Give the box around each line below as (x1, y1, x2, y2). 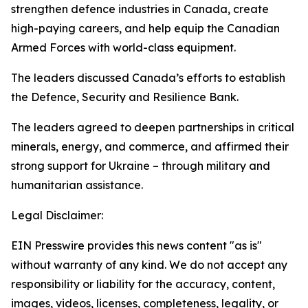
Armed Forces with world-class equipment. (11, 41, 236, 54)
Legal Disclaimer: (11, 208, 103, 222)
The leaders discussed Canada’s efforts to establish (11, 71, 285, 85)
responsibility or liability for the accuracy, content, (11, 277, 275, 291)
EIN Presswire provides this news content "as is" (11, 239, 262, 252)
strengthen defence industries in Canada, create (11, 2, 269, 16)
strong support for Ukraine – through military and (11, 159, 270, 173)
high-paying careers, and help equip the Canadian (11, 21, 280, 35)
